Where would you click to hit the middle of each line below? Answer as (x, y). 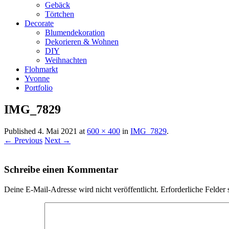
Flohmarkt (41, 70)
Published (21, 131)
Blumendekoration (75, 33)
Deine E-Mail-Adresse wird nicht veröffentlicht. (81, 189)
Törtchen (60, 14)
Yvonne (37, 79)
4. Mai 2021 (58, 131)
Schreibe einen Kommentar (61, 169)
